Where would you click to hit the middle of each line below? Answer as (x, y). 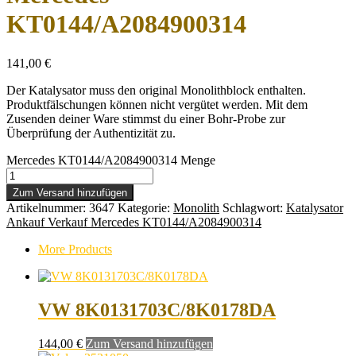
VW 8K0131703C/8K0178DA (157, 310)
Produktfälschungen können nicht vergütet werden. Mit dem (157, 104)
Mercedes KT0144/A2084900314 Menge (111, 160)
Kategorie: (145, 207)
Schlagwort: (254, 207)
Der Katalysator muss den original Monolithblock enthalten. (156, 90)
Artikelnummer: (48, 207)
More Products (75, 249)
